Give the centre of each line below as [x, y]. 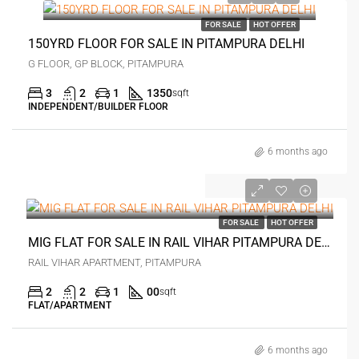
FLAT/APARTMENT [70, 305]
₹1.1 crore [74, 192]
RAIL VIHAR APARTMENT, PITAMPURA [115, 262]
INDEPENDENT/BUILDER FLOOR [98, 107]
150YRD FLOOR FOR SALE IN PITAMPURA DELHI [166, 44]
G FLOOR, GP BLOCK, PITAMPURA [106, 64]
